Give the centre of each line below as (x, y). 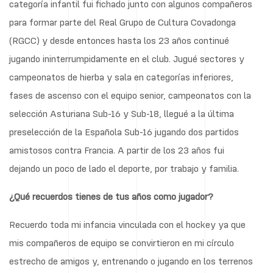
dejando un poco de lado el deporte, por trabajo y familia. (124, 168)
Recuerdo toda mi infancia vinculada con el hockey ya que (127, 224)
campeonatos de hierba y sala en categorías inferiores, (121, 76)
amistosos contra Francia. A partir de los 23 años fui (117, 150)
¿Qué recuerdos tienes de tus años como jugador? (111, 196)
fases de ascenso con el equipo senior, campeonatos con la (130, 95)
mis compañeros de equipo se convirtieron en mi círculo (122, 242)
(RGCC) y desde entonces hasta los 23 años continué (119, 40)
